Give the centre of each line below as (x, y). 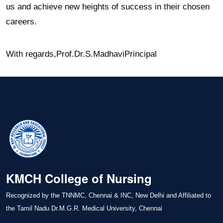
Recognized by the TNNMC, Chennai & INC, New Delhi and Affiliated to (109, 196)
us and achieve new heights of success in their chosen (108, 7)
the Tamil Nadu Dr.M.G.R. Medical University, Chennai (84, 209)
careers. (21, 22)
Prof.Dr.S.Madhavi (90, 54)
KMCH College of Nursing (79, 178)
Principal (141, 54)
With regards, (31, 54)
